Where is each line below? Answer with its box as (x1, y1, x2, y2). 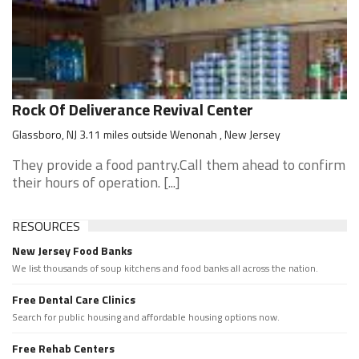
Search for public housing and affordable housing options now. (12, 309, 280, 325)
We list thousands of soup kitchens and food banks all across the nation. (12, 260, 318, 276)
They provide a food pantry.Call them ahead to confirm (12, 154, 345, 175)
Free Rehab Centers (12, 340, 115, 357)
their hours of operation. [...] (12, 171, 180, 193)
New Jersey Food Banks (12, 242, 132, 259)
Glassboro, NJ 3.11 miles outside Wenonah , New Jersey (12, 126, 280, 143)
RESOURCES (12, 216, 80, 236)
